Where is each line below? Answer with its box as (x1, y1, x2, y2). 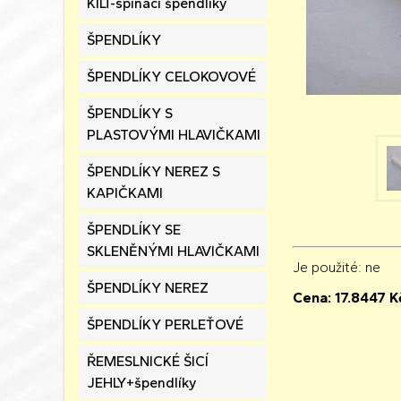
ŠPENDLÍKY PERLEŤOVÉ (87, 316, 243, 333)
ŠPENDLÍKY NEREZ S (87, 163, 220, 180)
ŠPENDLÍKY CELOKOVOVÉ (87, 68, 256, 85)
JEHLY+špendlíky (87, 374, 197, 391)
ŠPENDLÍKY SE (87, 221, 181, 238)
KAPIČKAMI (87, 184, 163, 201)
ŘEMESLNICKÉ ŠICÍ (87, 353, 209, 370)
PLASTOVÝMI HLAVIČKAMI (87, 126, 260, 143)
